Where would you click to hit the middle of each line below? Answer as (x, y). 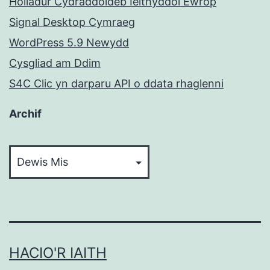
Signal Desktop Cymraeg (72, 22)
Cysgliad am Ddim (55, 63)
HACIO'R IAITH (58, 253)
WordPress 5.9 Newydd (69, 43)
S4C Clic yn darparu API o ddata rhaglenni (116, 84)
